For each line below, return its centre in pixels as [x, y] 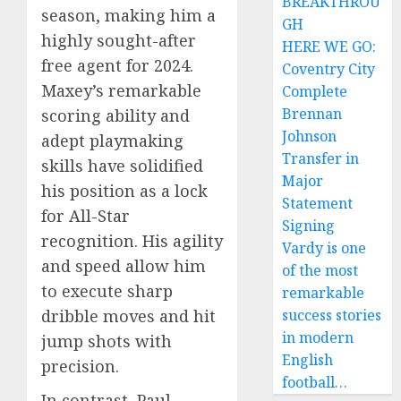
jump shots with [107, 341]
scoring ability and [115, 116]
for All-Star [85, 216]
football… [315, 382]
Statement [318, 203]
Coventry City [329, 69]
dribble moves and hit [128, 316]
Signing [309, 226]
